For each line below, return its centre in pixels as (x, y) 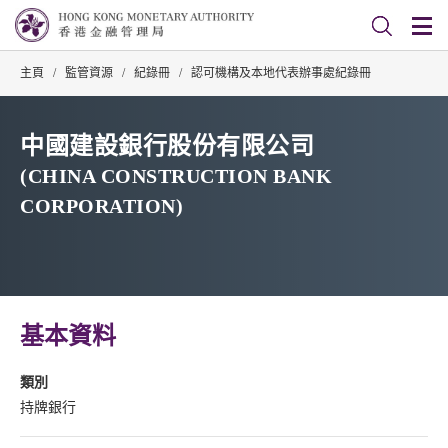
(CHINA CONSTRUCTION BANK (176, 176)
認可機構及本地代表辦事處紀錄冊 (281, 73)
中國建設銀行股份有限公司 (167, 146)
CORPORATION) (101, 206)
